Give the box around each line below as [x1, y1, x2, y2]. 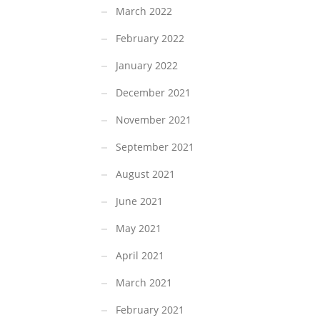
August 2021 [116, 167, 175, 181]
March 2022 [116, 4, 172, 19]
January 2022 [116, 59, 178, 73]
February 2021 [116, 303, 184, 317]
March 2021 [116, 276, 172, 290]
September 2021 [116, 140, 194, 154]
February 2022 [116, 31, 184, 46]
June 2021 [116, 194, 163, 209]
